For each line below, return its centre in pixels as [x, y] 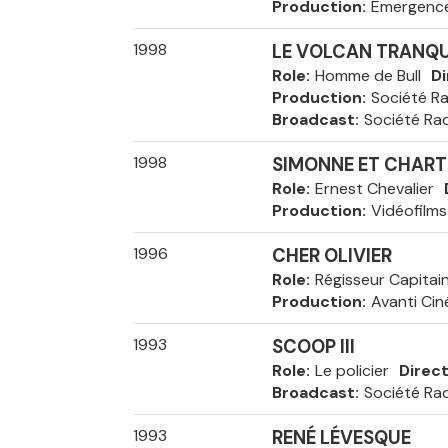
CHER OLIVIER [331, 256]
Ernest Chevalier [374, 188]
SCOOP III [313, 347]
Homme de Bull [367, 75]
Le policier [351, 370]
